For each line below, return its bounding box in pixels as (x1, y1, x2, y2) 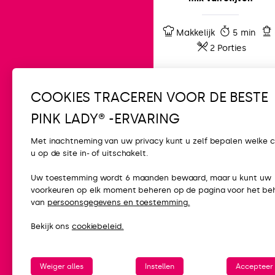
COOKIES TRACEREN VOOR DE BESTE (31, 88, 268, 106)
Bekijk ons (31, 222, 72, 231)
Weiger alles (40, 261, 83, 271)
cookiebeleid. (71, 222, 124, 231)
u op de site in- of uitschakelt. (31, 149, 149, 158)
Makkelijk (176, 27, 215, 38)
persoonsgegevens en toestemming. (47, 197, 190, 207)
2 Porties (209, 42, 247, 53)
